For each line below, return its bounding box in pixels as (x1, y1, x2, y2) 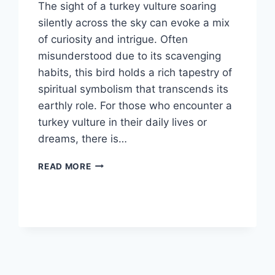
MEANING (90, 209, 133, 220)
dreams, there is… (38, 132, 128, 145)
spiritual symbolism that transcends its (38, 82, 229, 95)
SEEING (90, 235, 123, 246)
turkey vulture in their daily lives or (38, 115, 207, 128)
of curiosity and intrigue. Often (38, 33, 188, 45)
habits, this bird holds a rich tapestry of (38, 66, 233, 79)
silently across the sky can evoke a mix (38, 16, 230, 29)
